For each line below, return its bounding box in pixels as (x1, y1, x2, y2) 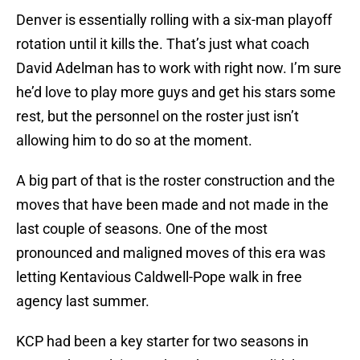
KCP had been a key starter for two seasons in (16, 333, 309, 350)
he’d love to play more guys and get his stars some (16, 84, 336, 101)
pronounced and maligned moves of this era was (16, 244, 325, 262)
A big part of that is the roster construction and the (16, 172, 335, 190)
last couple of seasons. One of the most (16, 220, 268, 238)
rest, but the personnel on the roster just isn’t (16, 108, 299, 125)
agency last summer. (16, 292, 149, 310)
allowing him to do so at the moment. (16, 132, 252, 149)
